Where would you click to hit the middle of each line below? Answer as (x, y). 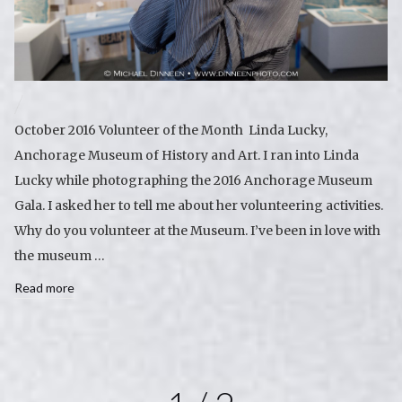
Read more (44, 288)
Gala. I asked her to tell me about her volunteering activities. (199, 206)
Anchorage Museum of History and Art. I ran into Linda (187, 156)
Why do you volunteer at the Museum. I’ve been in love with (197, 231)
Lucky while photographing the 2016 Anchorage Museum (193, 181)
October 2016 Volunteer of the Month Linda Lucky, (171, 131)
